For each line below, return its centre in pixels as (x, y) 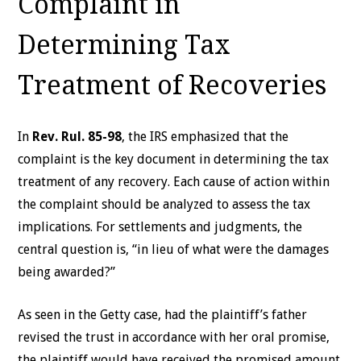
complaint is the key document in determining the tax (174, 159)
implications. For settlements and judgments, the (160, 226)
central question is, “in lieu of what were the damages (174, 249)
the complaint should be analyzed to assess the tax (164, 204)
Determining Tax (124, 45)
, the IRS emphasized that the (205, 136)
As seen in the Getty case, (90, 314)
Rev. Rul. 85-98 (77, 136)
